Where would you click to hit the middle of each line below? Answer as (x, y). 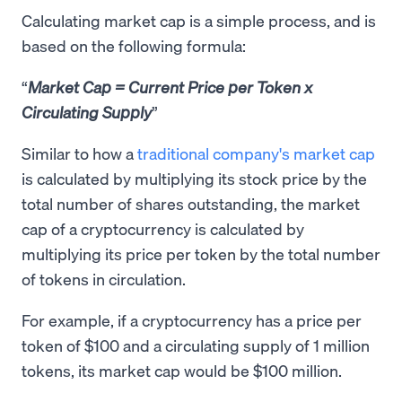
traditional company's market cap (256, 153)
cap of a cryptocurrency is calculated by (163, 228)
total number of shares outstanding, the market (191, 203)
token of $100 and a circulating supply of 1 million (196, 345)
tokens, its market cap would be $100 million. (182, 370)
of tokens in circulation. (104, 279)
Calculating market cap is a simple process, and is (199, 20)
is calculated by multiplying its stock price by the (194, 178)
